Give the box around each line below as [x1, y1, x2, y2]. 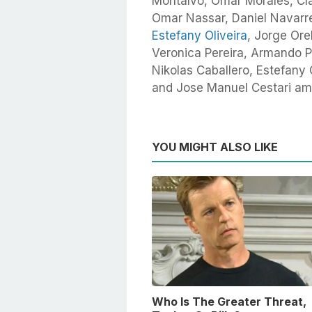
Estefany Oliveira [152, 29, 247, 43]
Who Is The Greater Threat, [152, 295, 306, 309]
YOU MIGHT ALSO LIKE [152, 140, 278, 155]
